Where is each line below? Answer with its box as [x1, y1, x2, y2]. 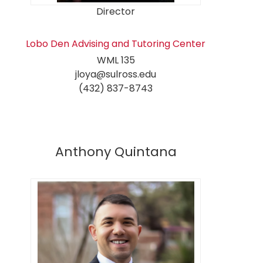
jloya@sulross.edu [75, 68, 157, 82]
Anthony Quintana [55, 143, 177, 161]
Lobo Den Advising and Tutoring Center [26, 37, 206, 51]
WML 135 [96, 53, 135, 68]
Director [96, 5, 136, 19]
